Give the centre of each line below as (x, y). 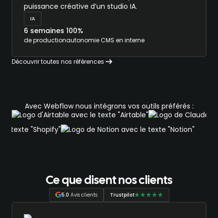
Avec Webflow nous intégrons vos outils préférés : (109, 106)
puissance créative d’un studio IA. (81, 6)
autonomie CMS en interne (105, 40)
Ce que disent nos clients (109, 181)
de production (45, 40)
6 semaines (44, 30)
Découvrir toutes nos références (58, 61)
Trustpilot (122, 195)
